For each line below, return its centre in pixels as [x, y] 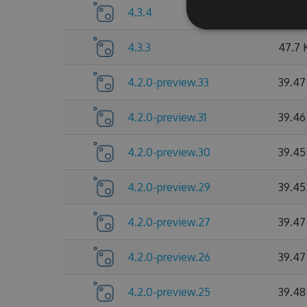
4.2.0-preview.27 [169, 222]
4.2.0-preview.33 [168, 82]
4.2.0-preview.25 [169, 292]
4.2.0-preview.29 [169, 187]
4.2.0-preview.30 [169, 152]
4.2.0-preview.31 [167, 117]
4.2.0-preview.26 [169, 257]
